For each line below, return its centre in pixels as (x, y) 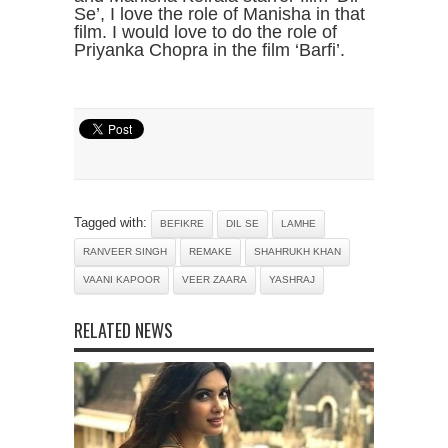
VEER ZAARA (214, 279)
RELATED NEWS (123, 329)
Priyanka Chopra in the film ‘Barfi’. (209, 49)
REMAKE (210, 251)
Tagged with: (112, 222)
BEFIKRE (182, 223)
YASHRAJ (292, 279)
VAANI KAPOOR (121, 279)
